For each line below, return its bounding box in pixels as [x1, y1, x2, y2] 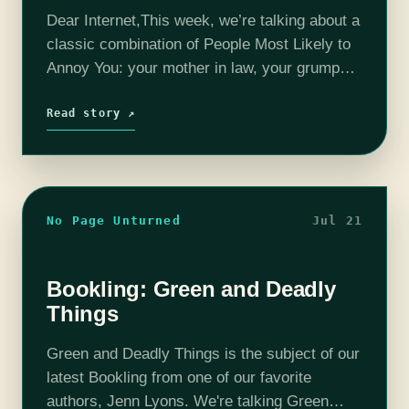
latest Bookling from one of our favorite [47, 368, 311, 386]
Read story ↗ [47, 106, 135, 120]
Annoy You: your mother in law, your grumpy [47, 58, 348, 77]
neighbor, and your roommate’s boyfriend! [47, 82, 330, 100]
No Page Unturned [47, 213, 181, 227]
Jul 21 [311, 213, 362, 227]
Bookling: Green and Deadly [47, 276, 336, 301]
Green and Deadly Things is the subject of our [47, 344, 360, 362]
